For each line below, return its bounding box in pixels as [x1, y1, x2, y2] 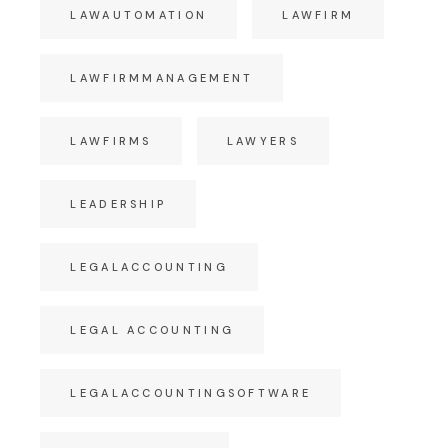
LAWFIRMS [70, 134, 152, 148]
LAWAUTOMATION [70, 8, 208, 22]
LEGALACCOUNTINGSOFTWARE [70, 386, 312, 400]
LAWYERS [226, 134, 299, 148]
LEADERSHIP [70, 197, 167, 211]
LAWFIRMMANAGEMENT [70, 71, 254, 85]
